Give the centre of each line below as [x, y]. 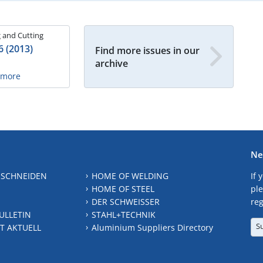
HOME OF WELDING [130, 176]
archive [112, 63]
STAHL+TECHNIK [123, 215]
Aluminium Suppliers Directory [152, 228]
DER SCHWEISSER [125, 202]
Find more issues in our [147, 50]
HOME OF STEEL [123, 189]
